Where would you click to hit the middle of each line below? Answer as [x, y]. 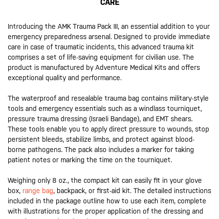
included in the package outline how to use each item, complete [107, 201]
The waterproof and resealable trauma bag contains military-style [108, 98]
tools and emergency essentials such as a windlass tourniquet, [105, 108]
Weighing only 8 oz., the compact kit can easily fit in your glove [105, 180]
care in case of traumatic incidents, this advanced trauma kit [101, 47]
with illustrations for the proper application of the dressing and [106, 211]
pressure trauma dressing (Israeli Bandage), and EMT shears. [100, 119]
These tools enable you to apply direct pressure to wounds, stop [109, 129]
